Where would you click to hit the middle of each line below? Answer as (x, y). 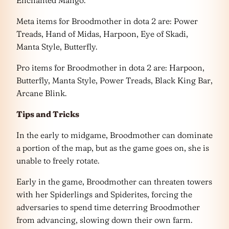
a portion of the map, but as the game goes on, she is (113, 147)
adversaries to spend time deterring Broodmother (108, 207)
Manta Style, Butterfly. (57, 46)
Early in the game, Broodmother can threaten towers (114, 181)
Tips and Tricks (48, 114)
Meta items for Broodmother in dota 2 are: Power (107, 21)
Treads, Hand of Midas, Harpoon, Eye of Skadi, (102, 33)
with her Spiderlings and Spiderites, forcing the (104, 194)
